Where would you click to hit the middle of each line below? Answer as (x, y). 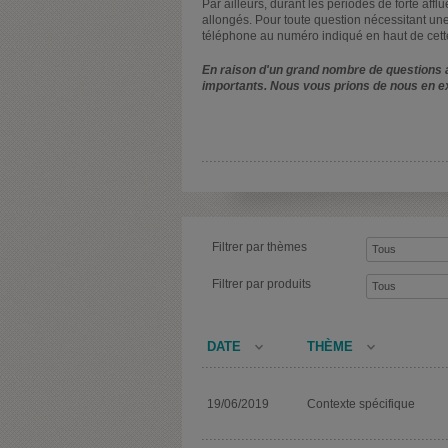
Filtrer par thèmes (259, 246)
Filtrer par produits (261, 283)
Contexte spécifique (361, 403)
